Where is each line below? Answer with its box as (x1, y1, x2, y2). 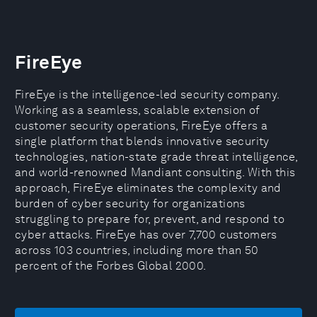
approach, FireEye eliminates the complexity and (15, 181, 282, 195)
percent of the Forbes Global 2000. (15, 259, 207, 272)
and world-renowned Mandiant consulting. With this (15, 166, 296, 179)
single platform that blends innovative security (15, 134, 270, 148)
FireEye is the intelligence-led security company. (15, 88, 279, 101)
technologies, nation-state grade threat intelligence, (15, 150, 298, 163)
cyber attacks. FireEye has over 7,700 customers (15, 228, 277, 241)
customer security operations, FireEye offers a (15, 119, 268, 132)
